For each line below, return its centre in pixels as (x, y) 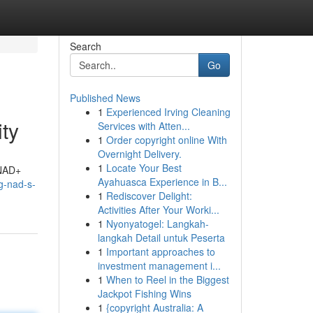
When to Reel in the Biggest (167, 279)
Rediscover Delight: (149, 196)
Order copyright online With (166, 140)
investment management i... (159, 265)
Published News (105, 98)
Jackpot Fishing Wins (144, 293)
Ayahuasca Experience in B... (162, 182)
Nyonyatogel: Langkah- (157, 224)
